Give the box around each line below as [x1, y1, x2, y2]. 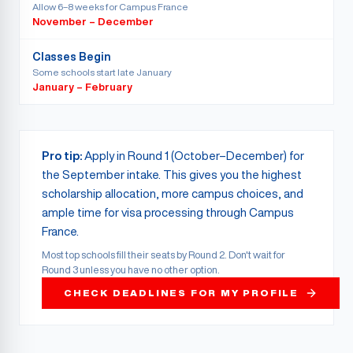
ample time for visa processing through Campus [42, 206, 294, 218]
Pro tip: [42, 150, 82, 162]
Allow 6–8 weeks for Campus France [32, 2, 188, 12]
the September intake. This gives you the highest [42, 169, 302, 180]
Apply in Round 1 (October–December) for [82, 150, 304, 162]
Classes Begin [32, 51, 111, 62]
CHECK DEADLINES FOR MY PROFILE [64, 288, 299, 298]
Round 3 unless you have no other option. [42, 265, 220, 275]
